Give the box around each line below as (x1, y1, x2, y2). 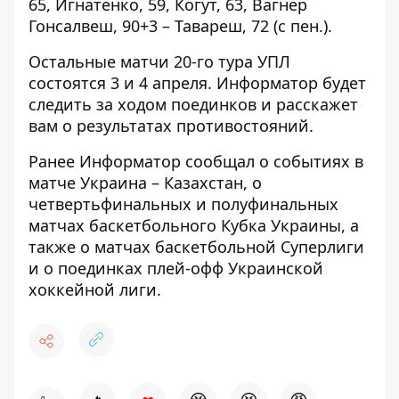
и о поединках (28, 257, 147, 279)
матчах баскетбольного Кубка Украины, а (28, 215, 359, 236)
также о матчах (28, 236, 155, 257)
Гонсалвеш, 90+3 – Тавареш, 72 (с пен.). (28, 15, 332, 37)
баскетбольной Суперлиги (155, 236, 364, 257)
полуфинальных (211, 193, 338, 215)
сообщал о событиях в (181, 151, 363, 172)
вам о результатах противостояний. (28, 115, 313, 136)
